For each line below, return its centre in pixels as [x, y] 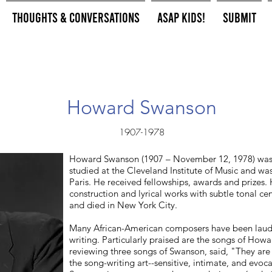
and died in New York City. [123, 205]
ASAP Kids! [181, 17]
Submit [239, 17]
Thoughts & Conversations [76, 17]
